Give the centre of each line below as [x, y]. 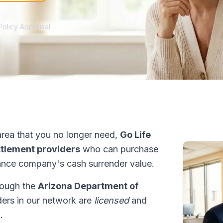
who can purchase [119, 149]
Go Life [135, 135]
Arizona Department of [88, 186]
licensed [111, 200]
